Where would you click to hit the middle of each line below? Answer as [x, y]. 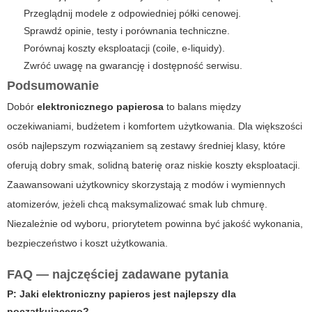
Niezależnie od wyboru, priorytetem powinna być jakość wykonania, [155, 223]
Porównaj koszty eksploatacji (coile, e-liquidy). [124, 48]
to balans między [202, 106]
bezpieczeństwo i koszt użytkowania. [87, 243]
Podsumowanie [53, 85]
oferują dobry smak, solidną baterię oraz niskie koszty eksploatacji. [154, 165]
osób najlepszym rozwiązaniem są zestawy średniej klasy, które [146, 145]
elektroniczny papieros [96, 294]
